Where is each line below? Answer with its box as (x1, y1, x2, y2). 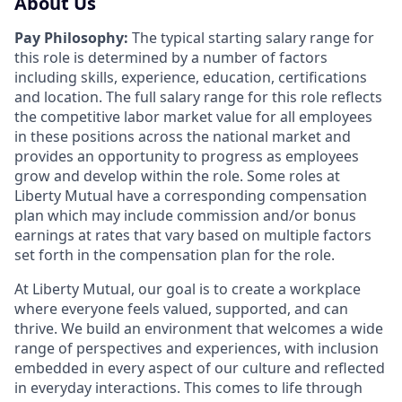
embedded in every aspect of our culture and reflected (14, 358, 385, 379)
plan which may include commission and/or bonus (14, 205, 356, 226)
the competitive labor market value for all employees (14, 107, 372, 127)
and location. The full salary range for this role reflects (14, 87, 382, 108)
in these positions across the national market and (14, 127, 351, 147)
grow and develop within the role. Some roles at (14, 166, 340, 187)
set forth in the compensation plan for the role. (14, 245, 335, 266)
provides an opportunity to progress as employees (14, 146, 359, 167)
